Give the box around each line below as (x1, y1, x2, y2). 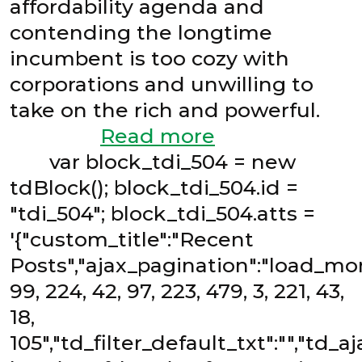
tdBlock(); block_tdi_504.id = (10, 175, 298, 200)
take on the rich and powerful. (10, 97, 343, 122)
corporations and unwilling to (10, 71, 314, 96)
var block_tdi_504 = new (10, 149, 296, 174)
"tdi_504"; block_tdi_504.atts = (10, 200, 315, 225)
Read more (100, 123, 215, 148)
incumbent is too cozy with (10, 45, 289, 70)
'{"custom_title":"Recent (10, 226, 254, 251)
